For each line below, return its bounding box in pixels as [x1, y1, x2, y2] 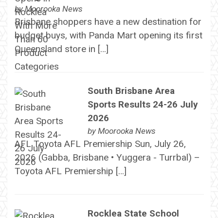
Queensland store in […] [14, 43, 109, 54]
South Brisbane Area [87, 85, 175, 97]
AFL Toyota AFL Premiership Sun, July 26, [14, 138, 186, 150]
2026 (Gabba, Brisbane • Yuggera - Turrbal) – [14, 152, 200, 163]
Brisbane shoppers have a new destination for [14, 16, 201, 27]
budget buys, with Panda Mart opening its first [14, 29, 202, 41]
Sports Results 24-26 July [87, 99, 198, 110]
